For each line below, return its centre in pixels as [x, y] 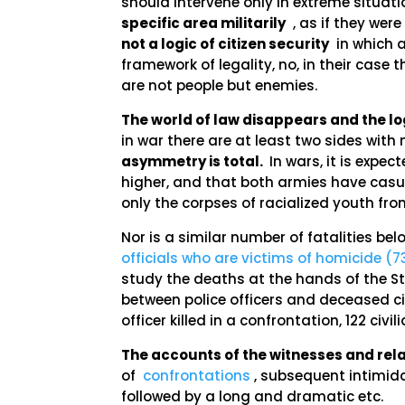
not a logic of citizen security [226, 44]
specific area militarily [204, 23]
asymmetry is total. [194, 161]
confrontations [197, 376]
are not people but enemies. [220, 85]
